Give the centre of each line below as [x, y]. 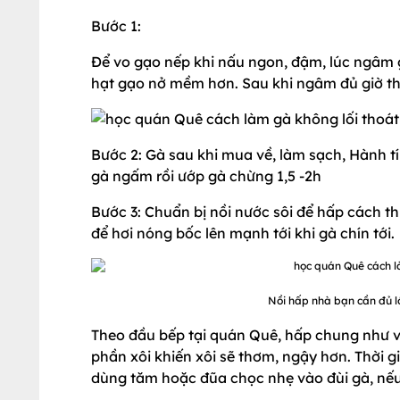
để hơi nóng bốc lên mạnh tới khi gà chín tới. [243, 233]
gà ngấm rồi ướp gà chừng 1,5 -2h [206, 176]
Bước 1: [116, 26]
